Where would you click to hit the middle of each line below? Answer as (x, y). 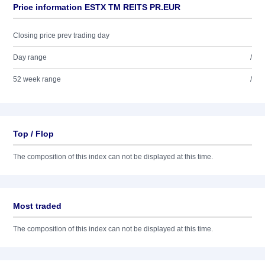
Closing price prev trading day (61, 35)
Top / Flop (33, 134)
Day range (30, 57)
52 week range (37, 79)
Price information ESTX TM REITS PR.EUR (97, 7)
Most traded (37, 206)
